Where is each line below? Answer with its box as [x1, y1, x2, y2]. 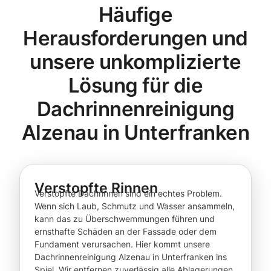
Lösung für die [68, 73, 203, 98]
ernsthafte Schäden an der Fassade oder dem [34, 226, 217, 237]
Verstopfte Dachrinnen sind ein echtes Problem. [34, 188, 222, 199]
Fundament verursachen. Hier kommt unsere [34, 239, 210, 250]
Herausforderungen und [23, 26, 248, 51]
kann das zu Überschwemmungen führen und [34, 214, 215, 224]
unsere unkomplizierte [30, 50, 241, 74]
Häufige [98, 2, 173, 27]
